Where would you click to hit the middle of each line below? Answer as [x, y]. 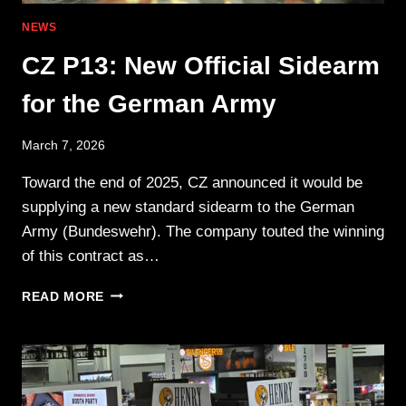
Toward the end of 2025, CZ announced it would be [192, 182]
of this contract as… [91, 256]
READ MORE [63, 296]
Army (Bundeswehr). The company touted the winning [203, 231]
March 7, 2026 [63, 145]
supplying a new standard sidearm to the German [188, 207]
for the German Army [149, 104]
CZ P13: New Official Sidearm [201, 66]
